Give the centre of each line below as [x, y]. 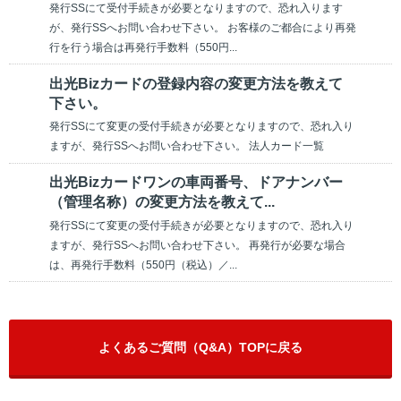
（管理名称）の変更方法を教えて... [162, 202]
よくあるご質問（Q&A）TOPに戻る [200, 347]
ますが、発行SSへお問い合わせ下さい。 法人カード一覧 [187, 146]
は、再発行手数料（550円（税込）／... [143, 264]
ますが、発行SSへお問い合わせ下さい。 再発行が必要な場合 [197, 245]
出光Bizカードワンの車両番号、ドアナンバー [196, 183]
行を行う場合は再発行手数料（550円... [143, 47]
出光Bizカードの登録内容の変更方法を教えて [196, 83]
